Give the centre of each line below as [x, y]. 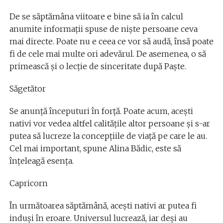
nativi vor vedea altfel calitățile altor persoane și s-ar [110, 123]
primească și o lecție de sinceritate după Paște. [98, 66]
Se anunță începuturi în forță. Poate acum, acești [101, 111]
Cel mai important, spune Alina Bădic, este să [95, 148]
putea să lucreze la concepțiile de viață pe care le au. [108, 136]
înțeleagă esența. [41, 161]
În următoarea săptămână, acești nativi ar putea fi [103, 205]
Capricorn [28, 183]
